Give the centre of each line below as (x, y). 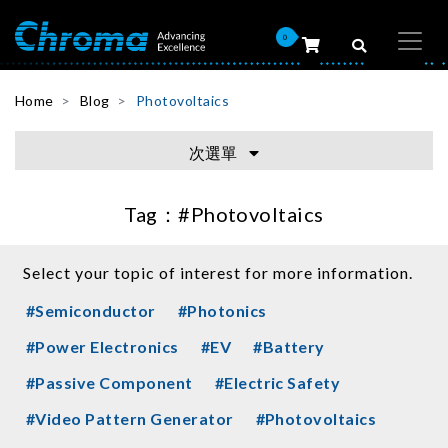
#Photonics (222, 310)
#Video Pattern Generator (130, 418)
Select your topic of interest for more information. (218, 272)
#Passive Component (109, 382)
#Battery (289, 346)
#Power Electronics (102, 346)
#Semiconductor (91, 310)
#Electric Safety (277, 382)
